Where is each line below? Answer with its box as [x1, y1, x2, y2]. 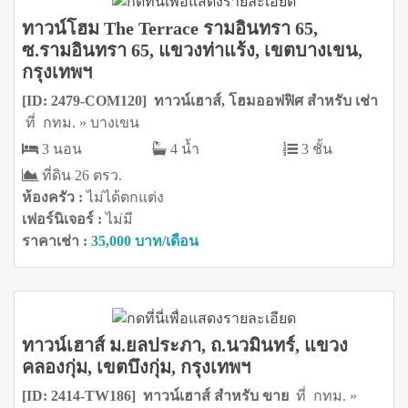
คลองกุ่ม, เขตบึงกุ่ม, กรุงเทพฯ [22, 356, 250, 377]
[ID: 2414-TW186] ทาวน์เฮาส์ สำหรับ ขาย [22, 387, 296, 403]
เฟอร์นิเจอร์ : [22, 211, 106, 228]
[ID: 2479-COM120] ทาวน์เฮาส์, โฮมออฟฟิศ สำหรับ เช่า [22, 93, 378, 109]
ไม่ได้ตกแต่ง [87, 189, 164, 206]
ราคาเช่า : [22, 233, 91, 250]
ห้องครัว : [22, 189, 87, 206]
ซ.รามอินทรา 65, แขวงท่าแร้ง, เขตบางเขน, [22, 40, 362, 61]
